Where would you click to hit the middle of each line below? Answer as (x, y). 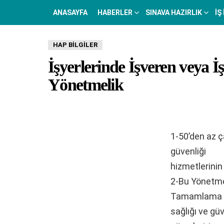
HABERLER (115, 12)
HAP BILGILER (75, 45)
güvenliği (188, 151)
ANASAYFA (70, 12)
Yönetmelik (86, 85)
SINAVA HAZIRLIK (174, 12)
